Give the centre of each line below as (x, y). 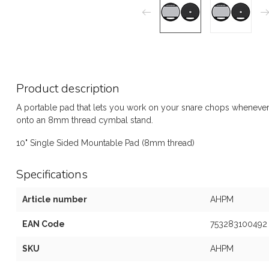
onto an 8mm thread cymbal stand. (85, 120)
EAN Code (44, 224)
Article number (55, 199)
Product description (68, 89)
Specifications (52, 174)
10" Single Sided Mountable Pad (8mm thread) (105, 143)
